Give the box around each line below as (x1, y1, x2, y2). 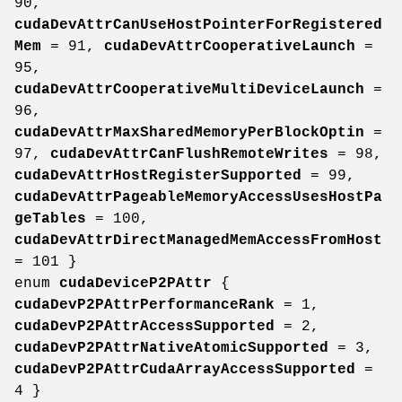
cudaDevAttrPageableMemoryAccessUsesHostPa (14, 188, 382, 205)
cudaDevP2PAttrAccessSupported (14, 318, 275, 335)
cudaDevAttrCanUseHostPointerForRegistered (14, 16, 382, 33)
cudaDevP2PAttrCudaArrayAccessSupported (14, 361, 355, 378)
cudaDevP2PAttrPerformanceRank (14, 296, 275, 313)
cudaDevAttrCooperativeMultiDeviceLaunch (14, 81, 364, 98)
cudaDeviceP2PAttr (59, 275, 212, 292)
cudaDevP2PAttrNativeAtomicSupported (14, 339, 328, 356)
